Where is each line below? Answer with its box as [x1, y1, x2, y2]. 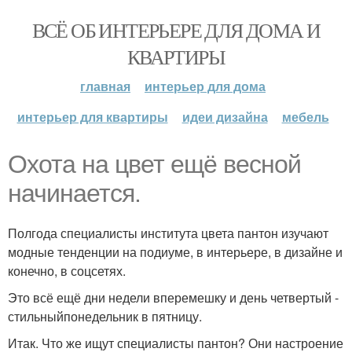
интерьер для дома [145, 77, 266, 95]
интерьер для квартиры [16, 108, 168, 126]
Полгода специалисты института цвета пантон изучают [8, 224, 328, 242]
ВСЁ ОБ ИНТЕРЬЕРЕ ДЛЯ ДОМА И [31, 16, 321, 43]
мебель [281, 108, 329, 126]
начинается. [8, 179, 141, 207]
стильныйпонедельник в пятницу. [8, 307, 202, 325]
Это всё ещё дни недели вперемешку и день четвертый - [8, 288, 339, 306]
